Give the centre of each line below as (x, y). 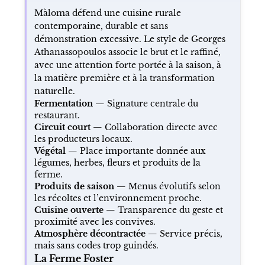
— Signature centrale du (145, 103)
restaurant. (57, 115)
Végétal (50, 151)
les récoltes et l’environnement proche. (118, 198)
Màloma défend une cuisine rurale (107, 13)
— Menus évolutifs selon (167, 186)
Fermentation (63, 103)
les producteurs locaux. (83, 139)
